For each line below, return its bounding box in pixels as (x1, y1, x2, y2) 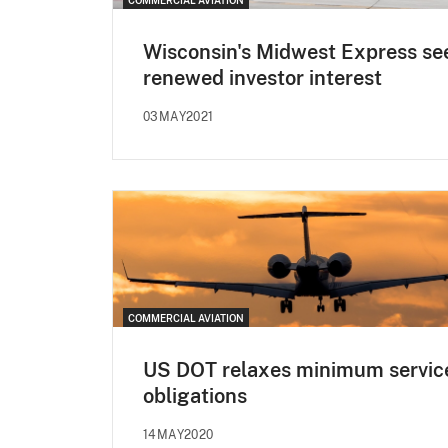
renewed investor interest (143, 65, 382, 90)
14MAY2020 (143, 427, 214, 442)
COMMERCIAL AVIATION (128, 311, 244, 324)
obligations (143, 383, 247, 408)
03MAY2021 (143, 109, 214, 124)
